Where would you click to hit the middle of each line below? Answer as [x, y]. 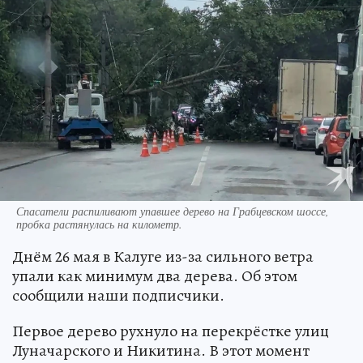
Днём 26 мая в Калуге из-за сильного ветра [163, 257]
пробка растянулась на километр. [99, 224]
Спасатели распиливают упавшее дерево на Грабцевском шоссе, [173, 211]
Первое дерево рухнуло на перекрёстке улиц [171, 331]
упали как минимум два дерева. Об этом [155, 276]
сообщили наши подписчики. [118, 296]
